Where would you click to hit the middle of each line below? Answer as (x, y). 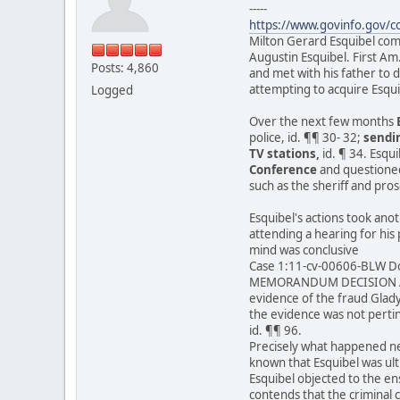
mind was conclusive (304, 250)
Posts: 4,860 (125, 68)
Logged (112, 91)
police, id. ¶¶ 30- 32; (306, 138)
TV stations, (284, 154)
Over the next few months (323, 122)
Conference (283, 170)
